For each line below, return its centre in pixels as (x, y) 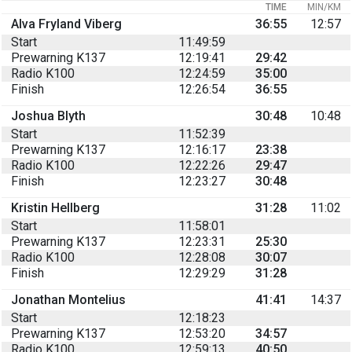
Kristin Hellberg (55, 207)
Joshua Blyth (48, 115)
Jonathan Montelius (68, 299)
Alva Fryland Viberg (66, 24)
